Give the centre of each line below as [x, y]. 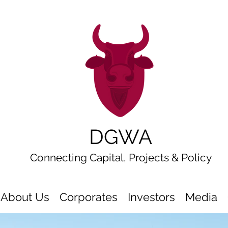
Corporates [89, 197]
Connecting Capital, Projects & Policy [121, 158]
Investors [151, 197]
